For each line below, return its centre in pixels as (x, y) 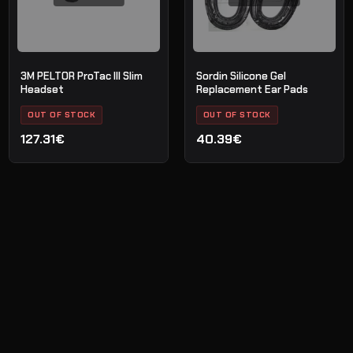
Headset (43, 89)
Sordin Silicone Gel (241, 76)
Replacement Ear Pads (252, 89)
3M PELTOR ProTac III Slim (82, 76)
